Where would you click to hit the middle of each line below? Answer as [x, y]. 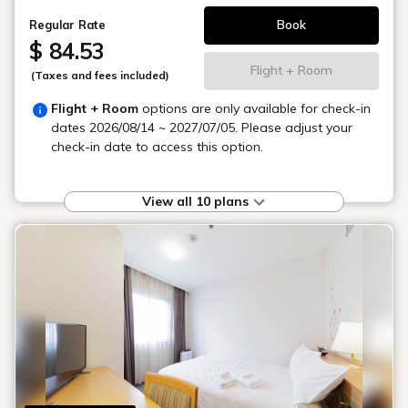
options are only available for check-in [255, 108]
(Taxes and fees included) [100, 75]
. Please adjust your [294, 127]
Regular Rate [67, 24]
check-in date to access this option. [157, 146]
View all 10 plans [197, 201]
